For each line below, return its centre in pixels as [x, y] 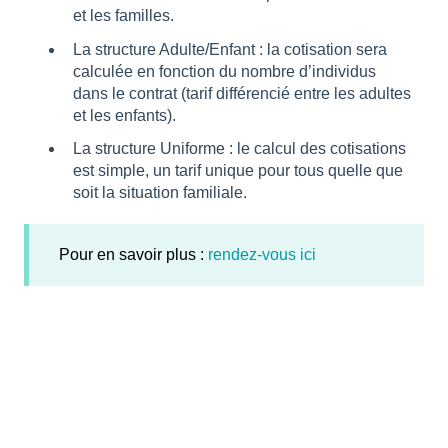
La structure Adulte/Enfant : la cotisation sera [230, 49]
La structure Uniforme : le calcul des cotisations [239, 148]
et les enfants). [124, 115]
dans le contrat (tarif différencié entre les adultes [242, 93]
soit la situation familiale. [160, 192]
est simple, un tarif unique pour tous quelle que [238, 170]
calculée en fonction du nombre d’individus [224, 71]
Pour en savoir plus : [133, 254]
